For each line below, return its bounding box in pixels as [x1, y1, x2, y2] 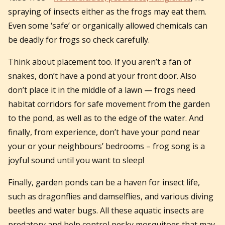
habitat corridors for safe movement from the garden [8, 98, 210, 109]
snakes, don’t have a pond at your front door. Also [8, 70, 196, 81]
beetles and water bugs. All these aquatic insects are [8, 204, 204, 216]
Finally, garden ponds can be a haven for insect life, [8, 176, 200, 188]
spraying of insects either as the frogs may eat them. [8, 6, 206, 17]
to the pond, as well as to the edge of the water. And [8, 112, 203, 124]
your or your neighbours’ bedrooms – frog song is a [8, 140, 205, 152]
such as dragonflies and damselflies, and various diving [8, 190, 213, 202]
